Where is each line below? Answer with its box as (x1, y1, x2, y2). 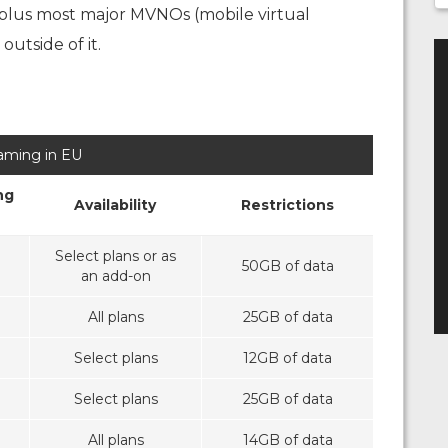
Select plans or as (55, 247, 176, 266)
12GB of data (243, 349, 332, 368)
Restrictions (240, 196, 334, 215)
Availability (74, 196, 156, 215)
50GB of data (241, 257, 334, 276)
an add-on (80, 267, 151, 286)
